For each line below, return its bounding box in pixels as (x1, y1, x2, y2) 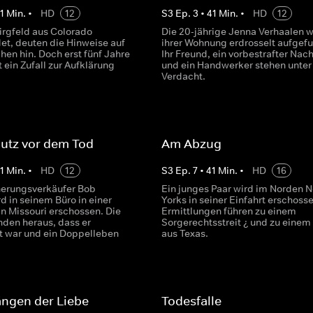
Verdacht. (161, 70, 205, 82)
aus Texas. (161, 227, 208, 240)
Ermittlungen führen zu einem (161, 205, 296, 217)
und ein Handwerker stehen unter (161, 59, 312, 71)
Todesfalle (161, 293, 221, 309)
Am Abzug (161, 136, 221, 152)
